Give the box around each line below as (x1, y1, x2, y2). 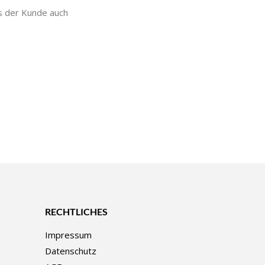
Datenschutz (45, 245, 96, 257)
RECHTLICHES (45, 206, 108, 217)
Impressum (45, 229, 92, 241)
